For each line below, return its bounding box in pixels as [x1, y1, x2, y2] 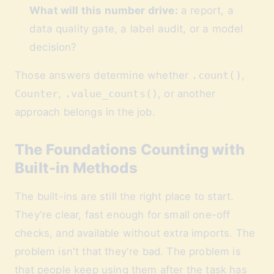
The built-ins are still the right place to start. [15, 190, 234, 202]
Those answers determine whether [15, 69, 192, 81]
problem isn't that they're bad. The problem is [15, 245, 241, 257]
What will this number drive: [29, 4, 178, 17]
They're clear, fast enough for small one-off [15, 209, 231, 221]
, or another [158, 87, 216, 100]
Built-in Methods [15, 159, 138, 177]
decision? [29, 41, 77, 53]
